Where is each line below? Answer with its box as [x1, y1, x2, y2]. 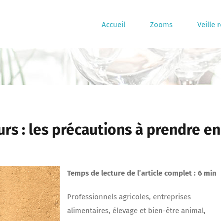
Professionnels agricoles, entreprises [67, 192, 191, 202]
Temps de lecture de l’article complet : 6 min [67, 169, 217, 178]
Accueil [102, 20, 125, 29]
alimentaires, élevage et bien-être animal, [67, 206, 206, 216]
